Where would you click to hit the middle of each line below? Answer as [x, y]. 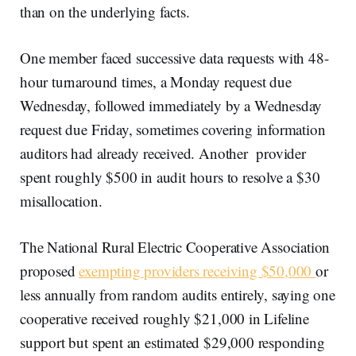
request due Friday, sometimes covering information [173, 129]
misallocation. [61, 201]
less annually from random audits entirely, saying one [178, 294]
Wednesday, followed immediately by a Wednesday [171, 105]
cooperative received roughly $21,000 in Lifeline [164, 318]
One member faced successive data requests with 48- [174, 58]
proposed [50, 271]
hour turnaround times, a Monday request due [156, 81]
